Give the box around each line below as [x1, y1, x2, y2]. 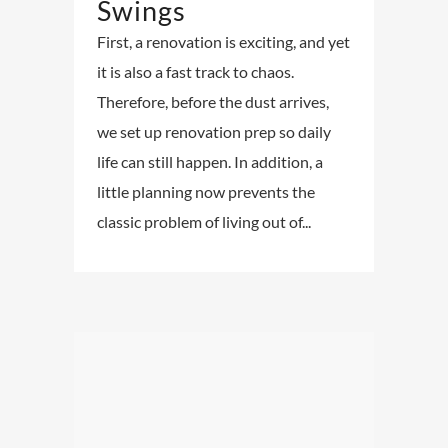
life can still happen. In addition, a [97, 151, 323, 171]
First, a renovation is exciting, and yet [97, 31, 350, 51]
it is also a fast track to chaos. [97, 61, 294, 81]
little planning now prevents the [97, 181, 315, 201]
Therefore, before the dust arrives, [97, 91, 329, 111]
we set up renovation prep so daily [97, 121, 331, 141]
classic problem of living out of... [97, 211, 311, 231]
